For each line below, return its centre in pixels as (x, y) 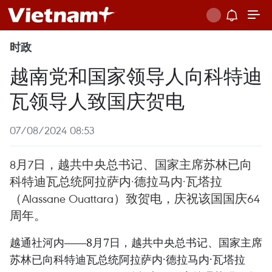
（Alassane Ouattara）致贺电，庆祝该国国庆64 (135, 198)
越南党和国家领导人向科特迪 (136, 75)
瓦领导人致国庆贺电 (97, 100)
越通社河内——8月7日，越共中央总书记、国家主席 (136, 242)
